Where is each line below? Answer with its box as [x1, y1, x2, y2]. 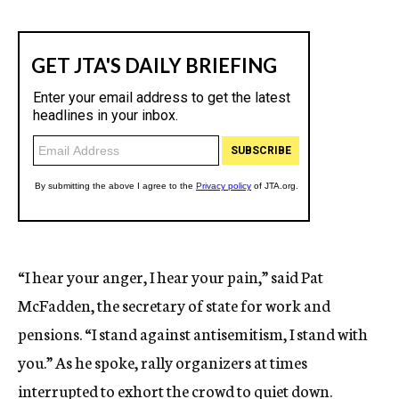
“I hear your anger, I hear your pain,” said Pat [18, 265, 323, 289]
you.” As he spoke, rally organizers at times [18, 350, 307, 374]
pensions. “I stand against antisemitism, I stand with [18, 322, 368, 346]
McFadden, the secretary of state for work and [18, 293, 330, 317]
